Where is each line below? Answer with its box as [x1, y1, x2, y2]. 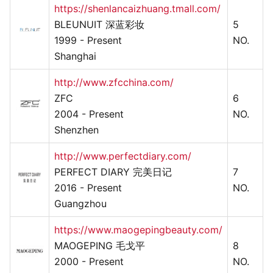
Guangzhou [54, 197, 107, 210]
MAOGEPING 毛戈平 [54, 239, 145, 252]
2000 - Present [54, 255, 124, 268]
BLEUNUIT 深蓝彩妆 [54, 18, 144, 30]
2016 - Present [54, 181, 122, 194]
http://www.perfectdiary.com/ [54, 149, 191, 162]
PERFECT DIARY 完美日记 [54, 165, 172, 178]
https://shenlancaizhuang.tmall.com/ [54, 2, 221, 15]
